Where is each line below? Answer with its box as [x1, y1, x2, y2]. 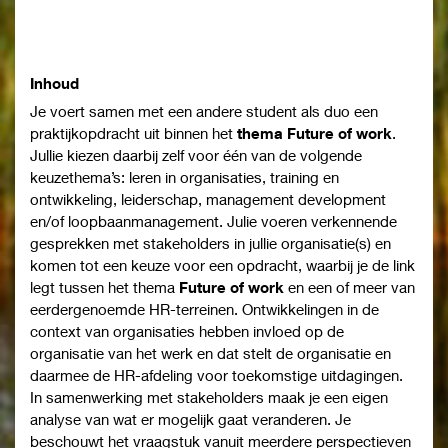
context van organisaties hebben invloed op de [30, 322, 344, 341]
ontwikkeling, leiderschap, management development [30, 190, 386, 209]
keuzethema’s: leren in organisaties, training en [30, 168, 339, 187]
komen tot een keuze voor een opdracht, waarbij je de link [30, 256, 415, 275]
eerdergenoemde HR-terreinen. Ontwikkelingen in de [30, 300, 379, 319]
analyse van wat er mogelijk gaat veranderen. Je [30, 410, 351, 429]
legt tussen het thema [30, 278, 179, 297]
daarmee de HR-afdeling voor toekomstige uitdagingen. [30, 366, 403, 385]
